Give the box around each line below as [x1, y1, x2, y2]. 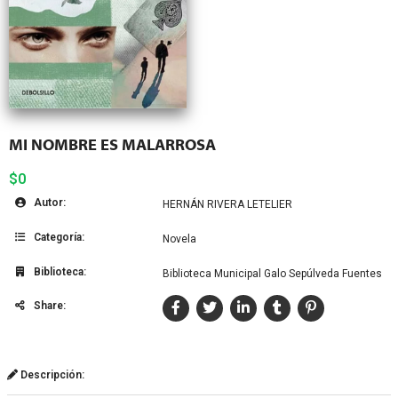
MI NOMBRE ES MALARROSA [9, 136, 216, 155]
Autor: [31, 196, 66, 210]
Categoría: [31, 231, 84, 244]
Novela [163, 233, 196, 246]
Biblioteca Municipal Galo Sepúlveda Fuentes [163, 267, 382, 281]
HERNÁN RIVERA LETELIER [163, 198, 292, 211]
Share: [31, 299, 66, 313]
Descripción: [18, 369, 84, 382]
